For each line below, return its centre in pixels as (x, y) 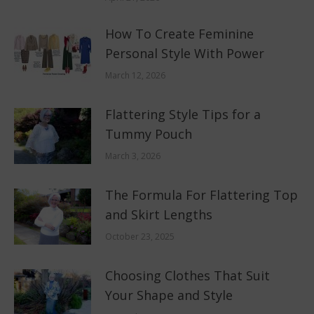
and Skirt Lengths (159, 215)
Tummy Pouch (149, 134)
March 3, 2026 (133, 156)
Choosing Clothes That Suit (187, 276)
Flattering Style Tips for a (183, 115)
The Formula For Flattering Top (202, 195)
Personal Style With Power (185, 54)
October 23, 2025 (140, 237)
